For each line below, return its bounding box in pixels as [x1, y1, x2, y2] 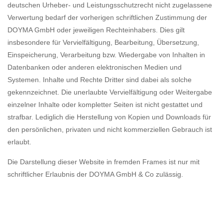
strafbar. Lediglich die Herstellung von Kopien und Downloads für [7, 113, 211, 121]
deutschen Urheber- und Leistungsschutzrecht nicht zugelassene [7, 1, 212, 9]
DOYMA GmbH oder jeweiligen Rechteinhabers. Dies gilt [7, 26, 185, 34]
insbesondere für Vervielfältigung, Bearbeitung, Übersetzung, [7, 38, 199, 47]
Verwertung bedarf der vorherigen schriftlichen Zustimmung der [7, 13, 207, 22]
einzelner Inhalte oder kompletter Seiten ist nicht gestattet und [7, 101, 203, 109]
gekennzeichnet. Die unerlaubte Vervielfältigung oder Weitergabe [7, 88, 212, 97]
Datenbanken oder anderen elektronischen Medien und [7, 63, 182, 72]
